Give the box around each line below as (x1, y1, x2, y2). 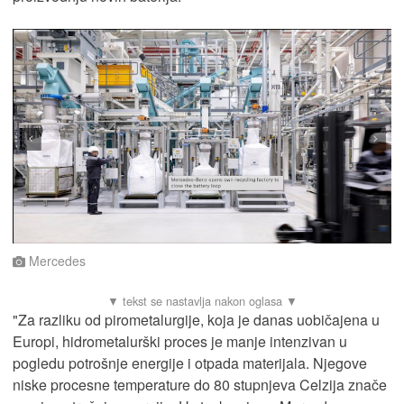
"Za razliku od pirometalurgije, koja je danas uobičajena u (13, 308, 380, 330)
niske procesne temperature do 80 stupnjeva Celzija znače (13, 373, 387, 395)
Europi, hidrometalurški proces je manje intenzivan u (13, 330, 347, 352)
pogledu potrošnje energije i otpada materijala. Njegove (13, 352, 367, 373)
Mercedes (25, 251, 86, 270)
